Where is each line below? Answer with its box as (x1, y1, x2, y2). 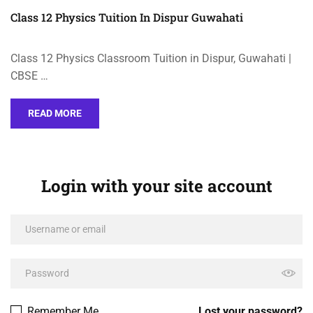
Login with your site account (41, 174, 272, 197)
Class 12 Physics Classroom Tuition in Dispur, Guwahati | (10, 51, 291, 65)
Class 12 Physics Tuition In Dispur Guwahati (10, 9, 243, 24)
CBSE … (10, 68, 48, 82)
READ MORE (28, 107, 82, 119)
